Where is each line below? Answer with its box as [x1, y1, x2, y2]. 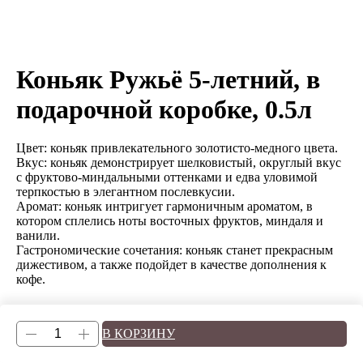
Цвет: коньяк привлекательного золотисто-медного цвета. [16, 141, 338, 155]
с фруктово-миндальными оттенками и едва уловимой [16, 170, 318, 184]
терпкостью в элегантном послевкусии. [16, 185, 235, 199]
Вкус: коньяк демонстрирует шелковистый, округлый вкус [16, 156, 341, 169]
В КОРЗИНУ [102, 327, 175, 340]
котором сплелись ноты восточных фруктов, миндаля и [16, 214, 323, 228]
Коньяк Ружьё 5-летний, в [16, 65, 320, 94]
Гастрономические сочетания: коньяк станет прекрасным [16, 243, 333, 257]
